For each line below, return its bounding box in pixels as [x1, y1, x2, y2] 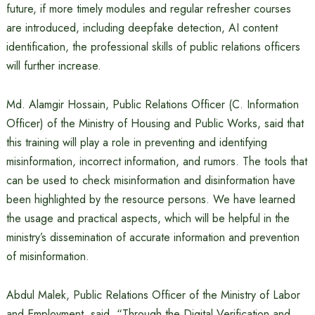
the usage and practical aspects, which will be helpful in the [6, 210, 290, 226]
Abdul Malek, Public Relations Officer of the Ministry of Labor [6, 287, 300, 303]
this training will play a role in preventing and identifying [6, 134, 267, 150]
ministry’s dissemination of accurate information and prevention [6, 229, 300, 245]
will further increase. [6, 58, 101, 74]
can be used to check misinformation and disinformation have [6, 172, 295, 188]
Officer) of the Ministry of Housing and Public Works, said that [6, 115, 304, 131]
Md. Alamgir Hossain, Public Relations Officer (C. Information [6, 96, 299, 112]
